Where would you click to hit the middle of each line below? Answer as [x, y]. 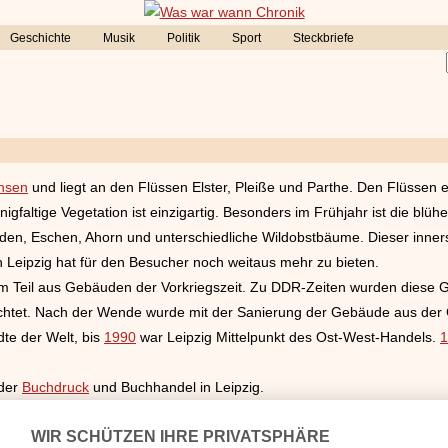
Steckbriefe [323, 38]
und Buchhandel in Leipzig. [176, 386]
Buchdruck [55, 386]
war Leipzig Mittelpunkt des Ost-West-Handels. [288, 336]
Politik [183, 38]
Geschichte [40, 38]
